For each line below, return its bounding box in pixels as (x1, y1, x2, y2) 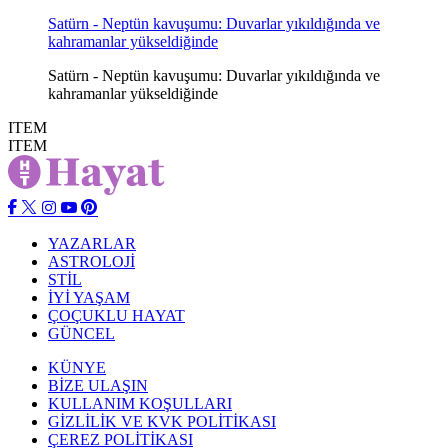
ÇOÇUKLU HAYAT (48, 306, 185, 324)
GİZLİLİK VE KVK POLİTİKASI (48, 412, 276, 430)
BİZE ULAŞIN (48, 376, 148, 394)
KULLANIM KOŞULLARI (48, 394, 232, 412)
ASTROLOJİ (48, 252, 135, 270)
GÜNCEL (48, 324, 115, 342)
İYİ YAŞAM (48, 288, 130, 306)
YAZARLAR (48, 234, 136, 252)
